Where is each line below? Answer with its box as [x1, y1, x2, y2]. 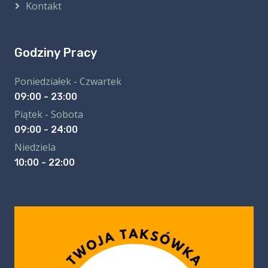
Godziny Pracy [14, 45, 97, 60]
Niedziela [14, 141, 56, 154]
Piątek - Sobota [14, 108, 83, 121]
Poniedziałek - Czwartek [14, 75, 121, 89]
